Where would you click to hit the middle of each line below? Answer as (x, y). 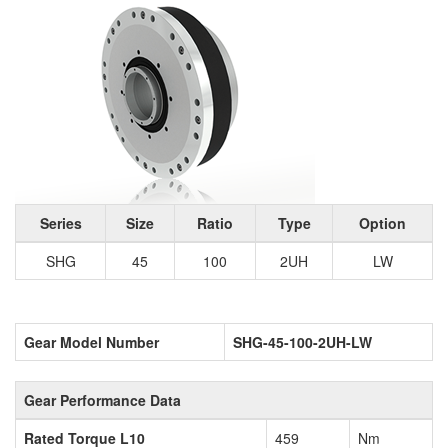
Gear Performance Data (102, 400)
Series (60, 223)
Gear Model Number (91, 342)
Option (382, 223)
